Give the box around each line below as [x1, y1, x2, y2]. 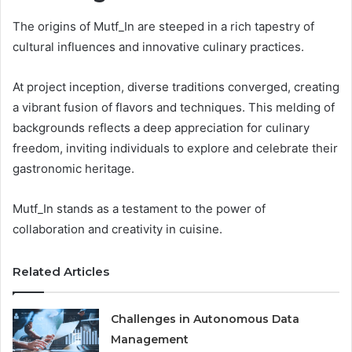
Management [111, 332, 189, 346]
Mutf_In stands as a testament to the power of [13, 200, 266, 216]
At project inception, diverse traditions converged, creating [13, 79, 339, 94]
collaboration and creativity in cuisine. [13, 221, 222, 236]
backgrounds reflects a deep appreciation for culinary [13, 119, 310, 135]
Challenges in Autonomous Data [111, 311, 300, 326]
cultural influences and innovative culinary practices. [13, 38, 304, 54]
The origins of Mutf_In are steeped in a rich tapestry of [13, 18, 314, 34]
